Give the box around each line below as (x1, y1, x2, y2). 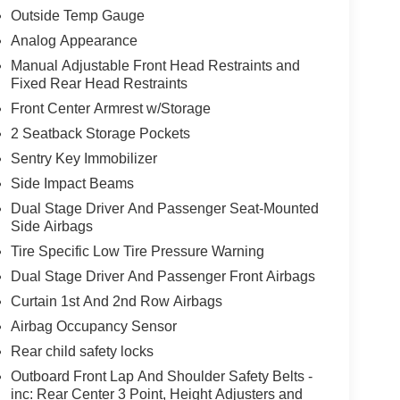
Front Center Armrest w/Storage (10, 101, 211, 117)
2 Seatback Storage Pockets (10, 126, 190, 142)
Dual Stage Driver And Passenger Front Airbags (10, 269, 315, 285)
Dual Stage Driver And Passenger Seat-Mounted (10, 201, 319, 217)
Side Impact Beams (10, 176, 134, 192)
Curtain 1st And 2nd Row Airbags (10, 294, 222, 310)
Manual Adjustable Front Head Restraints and (10, 58, 300, 74)
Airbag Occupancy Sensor (10, 319, 177, 335)
